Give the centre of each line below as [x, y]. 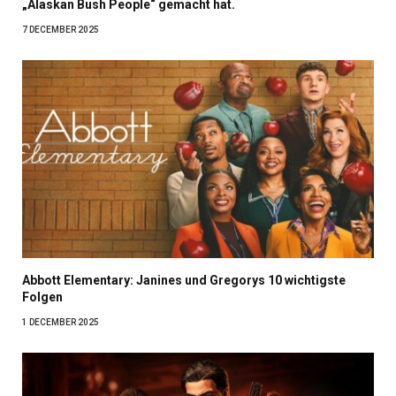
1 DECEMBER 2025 [61, 323]
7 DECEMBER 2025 [61, 30]
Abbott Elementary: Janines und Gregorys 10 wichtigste [184, 281]
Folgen [42, 297]
